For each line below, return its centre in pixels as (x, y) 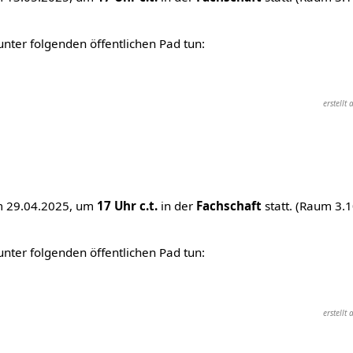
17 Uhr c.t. (127, 206)
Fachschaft (229, 206)
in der (176, 206)
